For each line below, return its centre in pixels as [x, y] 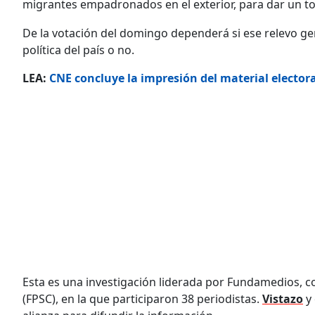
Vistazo [283, 298]
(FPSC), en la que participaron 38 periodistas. [142, 298]
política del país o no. [78, 50]
